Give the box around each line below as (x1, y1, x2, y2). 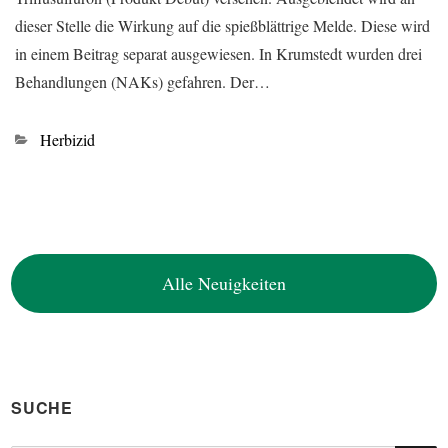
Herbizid (40, 129, 95, 150)
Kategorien (14, 128, 84, 149)
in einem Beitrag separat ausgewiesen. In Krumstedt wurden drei (15, 43, 422, 64)
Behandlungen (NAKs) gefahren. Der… (15, 71, 270, 92)
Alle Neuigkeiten (162, 271, 286, 295)
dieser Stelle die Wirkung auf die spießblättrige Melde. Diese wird (15, 15, 430, 36)
